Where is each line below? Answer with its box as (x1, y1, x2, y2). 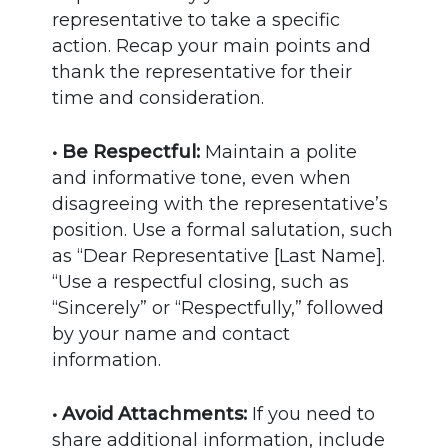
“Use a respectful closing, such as (52, 270, 350, 293)
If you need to (247, 402, 376, 425)
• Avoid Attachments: (52, 402, 248, 425)
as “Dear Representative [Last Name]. (52, 244, 386, 267)
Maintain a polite (200, 140, 358, 163)
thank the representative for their (52, 60, 353, 83)
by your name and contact (52, 322, 291, 345)
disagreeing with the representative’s (52, 192, 389, 215)
